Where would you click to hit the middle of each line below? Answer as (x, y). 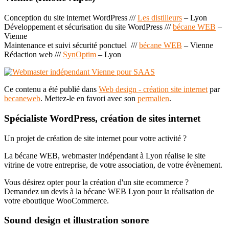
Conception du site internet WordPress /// (71, 18)
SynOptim (79, 55)
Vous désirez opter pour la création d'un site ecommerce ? (96, 182)
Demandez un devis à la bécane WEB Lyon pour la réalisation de (109, 191)
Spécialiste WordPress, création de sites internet (102, 118)
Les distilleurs (160, 18)
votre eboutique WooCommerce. (56, 200)
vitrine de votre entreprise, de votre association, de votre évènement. (113, 165)
